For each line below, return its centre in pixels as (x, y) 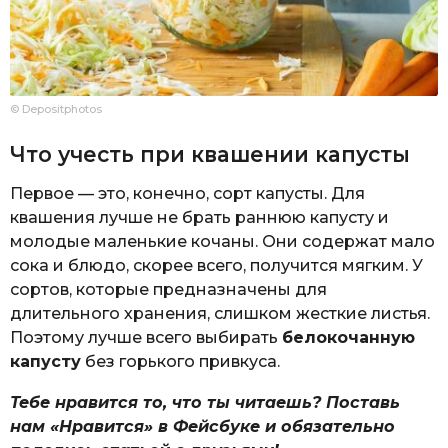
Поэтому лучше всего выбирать (146, 338)
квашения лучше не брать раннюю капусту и (199, 218)
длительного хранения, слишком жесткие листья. (220, 314)
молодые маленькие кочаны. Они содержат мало (222, 242)
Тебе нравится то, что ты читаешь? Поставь (205, 402)
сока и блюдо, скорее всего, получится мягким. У (216, 266)
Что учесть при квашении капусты (210, 155)
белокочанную (348, 338)
